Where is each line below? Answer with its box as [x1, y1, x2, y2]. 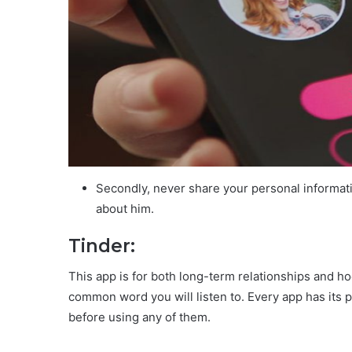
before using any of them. [68, 310, 211, 325]
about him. [96, 200, 154, 216]
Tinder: [68, 234, 135, 257]
